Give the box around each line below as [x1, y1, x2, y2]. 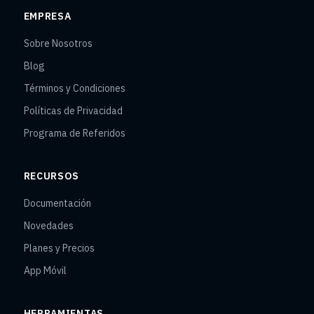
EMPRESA [23, 10, 71, 22]
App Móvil [23, 264, 67, 277]
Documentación [23, 197, 91, 210]
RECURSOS [23, 170, 80, 182]
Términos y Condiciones [23, 82, 125, 95]
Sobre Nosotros [23, 37, 93, 50]
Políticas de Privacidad [23, 104, 123, 117]
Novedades [23, 219, 74, 232]
